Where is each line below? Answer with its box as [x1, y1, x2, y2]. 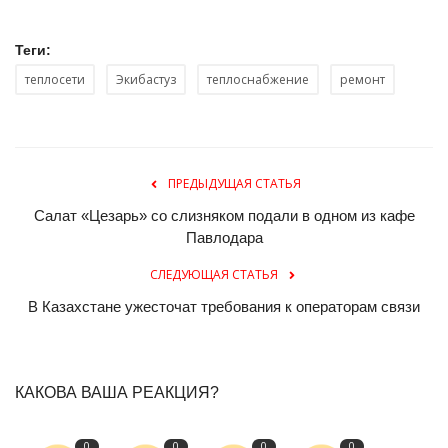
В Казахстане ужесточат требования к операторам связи [28, 297, 420, 315]
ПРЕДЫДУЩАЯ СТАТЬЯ [167, 174, 301, 192]
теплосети [25, 70, 85, 88]
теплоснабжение [207, 70, 309, 88]
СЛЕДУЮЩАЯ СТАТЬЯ [150, 265, 278, 283]
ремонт [340, 70, 385, 88]
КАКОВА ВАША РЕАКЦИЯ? [15, 383, 219, 401]
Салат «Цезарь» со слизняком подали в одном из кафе [33, 206, 415, 224]
